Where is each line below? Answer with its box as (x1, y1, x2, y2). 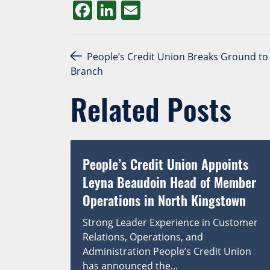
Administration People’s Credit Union (83, 244, 251, 258)
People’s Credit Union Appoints (83, 154, 248, 174)
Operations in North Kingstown (83, 190, 246, 210)
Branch (71, 64, 103, 78)
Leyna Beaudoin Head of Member (83, 172, 256, 192)
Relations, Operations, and (83, 230, 203, 243)
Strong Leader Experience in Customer (83, 215, 258, 229)
